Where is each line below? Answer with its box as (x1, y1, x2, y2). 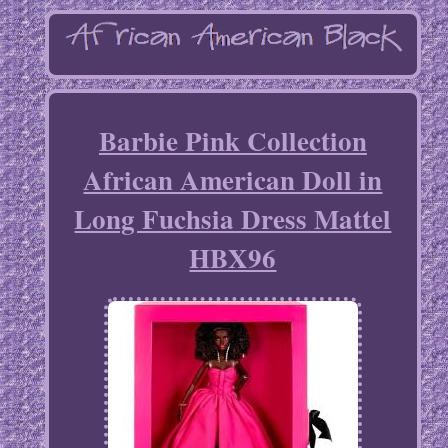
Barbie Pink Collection (98, 121, 367, 161)
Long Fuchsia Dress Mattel (74, 199, 392, 239)
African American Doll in (83, 160, 383, 200)
